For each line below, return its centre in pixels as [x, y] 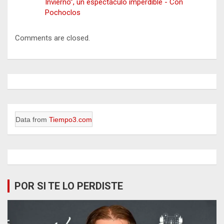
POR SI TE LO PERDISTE [69, 186]
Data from [32, 120]
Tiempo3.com [70, 120]
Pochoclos [63, 13]
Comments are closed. [52, 38]
